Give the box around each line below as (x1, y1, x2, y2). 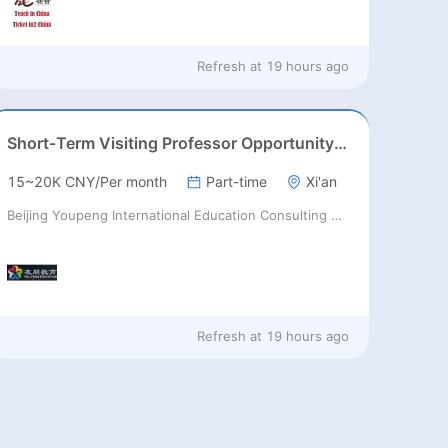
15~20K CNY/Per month (7, 173, 168, 191)
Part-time (206, 173, 268, 191)
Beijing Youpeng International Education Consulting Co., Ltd (331, 207, 343, 224)
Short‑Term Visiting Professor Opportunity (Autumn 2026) (334, 133, 348, 154)
